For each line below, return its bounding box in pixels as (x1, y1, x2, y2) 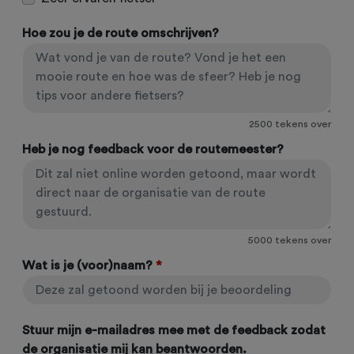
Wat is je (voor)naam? (22, 259, 153, 272)
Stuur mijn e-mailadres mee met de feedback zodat (22, 324, 326, 337)
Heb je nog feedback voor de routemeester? (22, 143, 284, 156)
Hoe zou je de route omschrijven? (22, 27, 219, 40)
